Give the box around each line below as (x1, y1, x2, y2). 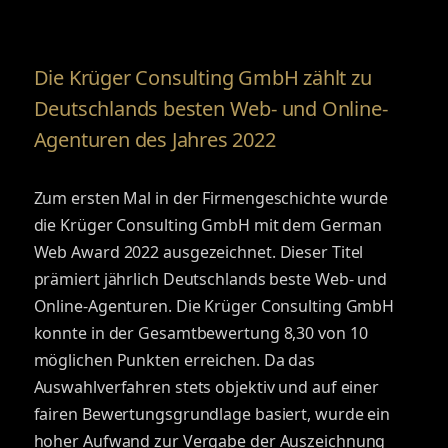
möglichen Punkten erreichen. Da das (33, 349, 316, 371)
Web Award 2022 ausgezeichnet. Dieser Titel (33, 241, 364, 263)
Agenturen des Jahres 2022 (33, 126, 276, 153)
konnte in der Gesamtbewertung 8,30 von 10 (33, 322, 368, 344)
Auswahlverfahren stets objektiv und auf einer (33, 376, 380, 398)
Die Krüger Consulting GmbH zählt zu (33, 64, 372, 91)
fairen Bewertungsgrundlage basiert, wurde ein (33, 403, 391, 425)
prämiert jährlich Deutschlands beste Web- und (33, 268, 388, 290)
